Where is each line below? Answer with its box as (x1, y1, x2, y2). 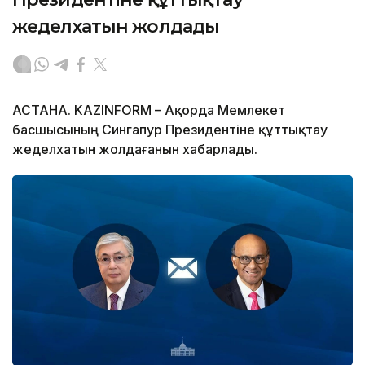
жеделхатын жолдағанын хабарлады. (12, 140, 257, 157)
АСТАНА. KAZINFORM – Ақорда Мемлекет (12, 101, 285, 118)
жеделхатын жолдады (12, 15, 220, 37)
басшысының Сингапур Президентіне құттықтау (12, 121, 328, 138)
